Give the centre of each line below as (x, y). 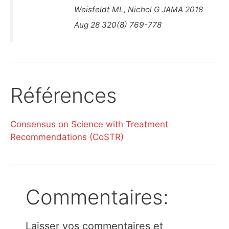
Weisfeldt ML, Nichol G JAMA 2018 (139, 10)
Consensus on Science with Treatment (89, 124)
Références (64, 96)
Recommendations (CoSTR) (67, 137)
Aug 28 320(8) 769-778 (118, 25)
